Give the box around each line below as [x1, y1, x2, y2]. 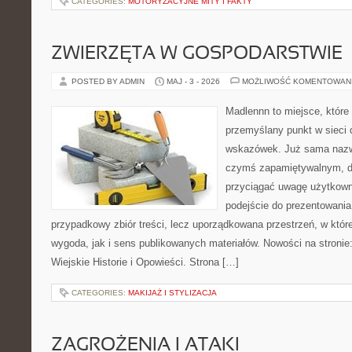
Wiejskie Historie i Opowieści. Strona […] [51, 256, 239, 268]
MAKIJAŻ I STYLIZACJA [128, 288, 217, 297]
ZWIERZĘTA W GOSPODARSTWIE [51, 46, 343, 63]
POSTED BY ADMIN [71, 77, 147, 86]
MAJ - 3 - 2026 [167, 77, 220, 86]
